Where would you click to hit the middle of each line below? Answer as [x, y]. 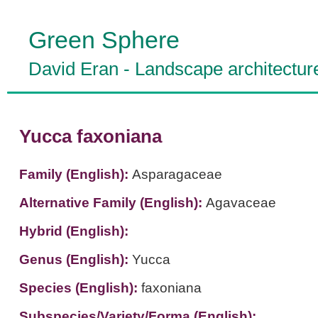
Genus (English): [75, 259]
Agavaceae [241, 203]
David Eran [73, 69]
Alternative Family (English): [112, 203]
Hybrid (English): [73, 231]
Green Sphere [104, 40]
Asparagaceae [177, 174]
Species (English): [80, 288]
